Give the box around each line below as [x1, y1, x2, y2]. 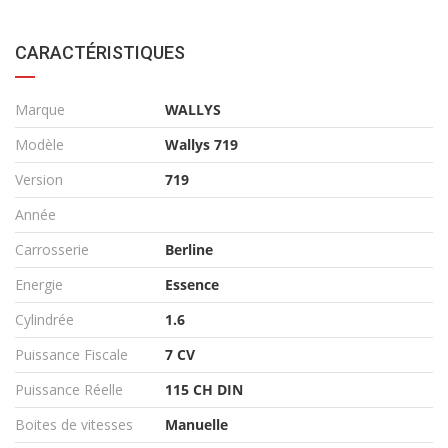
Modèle [15, 135, 64, 155]
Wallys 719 [165, 135, 238, 155]
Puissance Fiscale [15, 345, 128, 365]
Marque [15, 100, 65, 120]
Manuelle [165, 415, 228, 435]
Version [15, 170, 63, 190]
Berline [165, 240, 213, 260]
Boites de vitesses [15, 415, 133, 435]
